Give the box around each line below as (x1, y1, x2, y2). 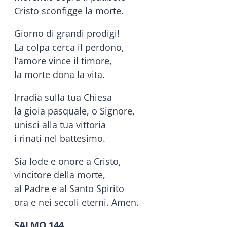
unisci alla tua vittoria (14, 118, 106, 131)
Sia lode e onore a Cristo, (14, 155, 121, 167)
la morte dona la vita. (14, 68, 105, 81)
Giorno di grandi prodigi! (14, 27, 120, 40)
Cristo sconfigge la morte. (14, 4, 124, 17)
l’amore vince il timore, (14, 54, 112, 67)
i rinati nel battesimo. (14, 132, 105, 144)
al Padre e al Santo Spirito (14, 182, 124, 195)
